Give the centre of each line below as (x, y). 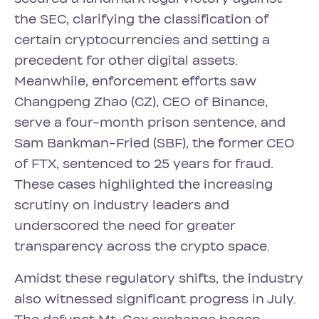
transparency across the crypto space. (142, 246)
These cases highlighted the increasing (143, 184)
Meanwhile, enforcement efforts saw (135, 81)
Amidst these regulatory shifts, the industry (159, 278)
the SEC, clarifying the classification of (141, 19)
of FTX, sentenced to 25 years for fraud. (144, 164)
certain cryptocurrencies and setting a (142, 40)
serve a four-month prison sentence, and (150, 122)
